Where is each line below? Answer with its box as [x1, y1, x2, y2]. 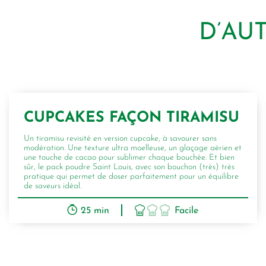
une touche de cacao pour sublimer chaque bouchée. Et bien [24, 153, 235, 163]
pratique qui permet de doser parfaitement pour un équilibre [24, 172, 239, 182]
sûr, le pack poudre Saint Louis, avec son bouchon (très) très [24, 163, 235, 172]
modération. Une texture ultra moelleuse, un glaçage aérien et [24, 144, 242, 153]
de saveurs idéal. [24, 182, 81, 191]
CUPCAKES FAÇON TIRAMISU [24, 110, 239, 126]
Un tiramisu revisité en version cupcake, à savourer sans [24, 134, 217, 144]
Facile [175, 206, 199, 216]
